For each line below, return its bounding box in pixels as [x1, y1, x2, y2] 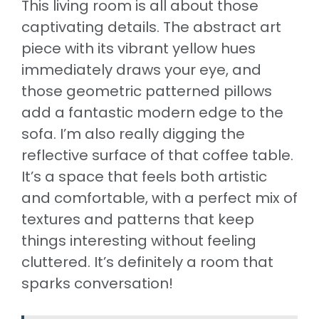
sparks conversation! [21, 273, 173, 293]
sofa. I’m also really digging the [21, 123, 245, 144]
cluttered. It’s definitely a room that [21, 251, 273, 272]
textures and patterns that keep [21, 209, 254, 229]
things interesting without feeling [21, 230, 256, 251]
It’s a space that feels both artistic [21, 166, 267, 187]
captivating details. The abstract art [21, 16, 281, 37]
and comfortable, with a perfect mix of [21, 187, 298, 208]
